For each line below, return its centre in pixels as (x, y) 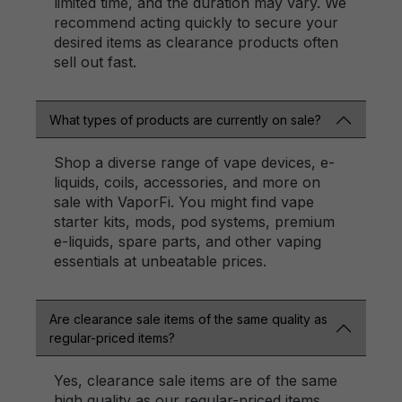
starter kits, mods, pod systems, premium (194, 222)
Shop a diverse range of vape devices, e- (194, 162)
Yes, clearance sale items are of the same (196, 380)
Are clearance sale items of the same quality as (188, 319)
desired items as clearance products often (196, 42)
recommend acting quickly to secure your (196, 22)
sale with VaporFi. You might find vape (184, 202)
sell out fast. (95, 62)
